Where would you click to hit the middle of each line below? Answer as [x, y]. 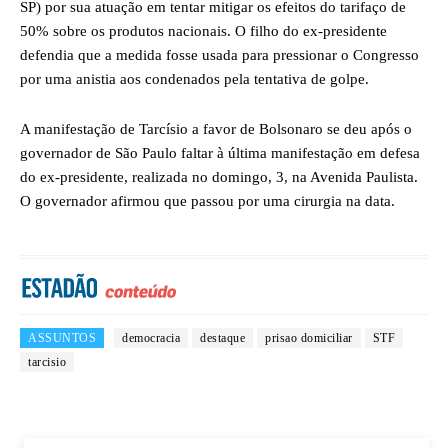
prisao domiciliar [309, 338]
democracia [151, 338]
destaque [222, 338]
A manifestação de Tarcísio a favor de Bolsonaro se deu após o [216, 128]
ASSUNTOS [62, 338]
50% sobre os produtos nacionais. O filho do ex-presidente [203, 30]
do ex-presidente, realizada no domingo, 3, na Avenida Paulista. [219, 176]
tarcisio [47, 362]
